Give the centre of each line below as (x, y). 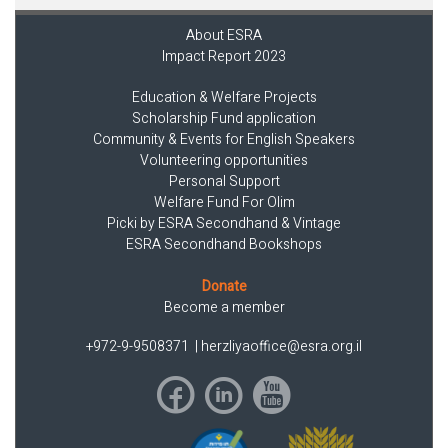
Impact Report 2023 (224, 56)
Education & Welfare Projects (224, 97)
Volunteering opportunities (224, 160)
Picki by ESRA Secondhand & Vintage (224, 223)
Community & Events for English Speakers (224, 139)
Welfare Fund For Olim (224, 202)
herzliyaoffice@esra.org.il (281, 346)
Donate (224, 286)
